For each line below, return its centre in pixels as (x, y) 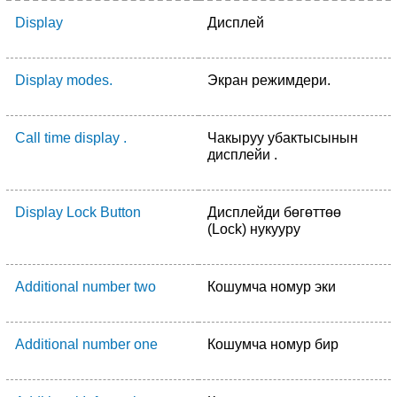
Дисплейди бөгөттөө (274, 212)
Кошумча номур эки (272, 287)
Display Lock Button (78, 212)
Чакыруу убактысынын (283, 138)
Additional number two (86, 287)
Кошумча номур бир (273, 344)
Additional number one (86, 344)
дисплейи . (242, 155)
